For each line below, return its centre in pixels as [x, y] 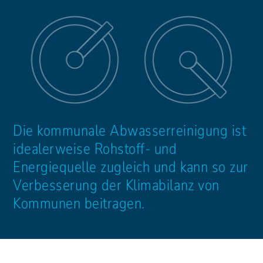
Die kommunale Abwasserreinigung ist [130, 130]
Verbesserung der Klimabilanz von [116, 185]
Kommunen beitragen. [79, 203]
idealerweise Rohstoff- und [95, 149]
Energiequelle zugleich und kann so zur [131, 167]
